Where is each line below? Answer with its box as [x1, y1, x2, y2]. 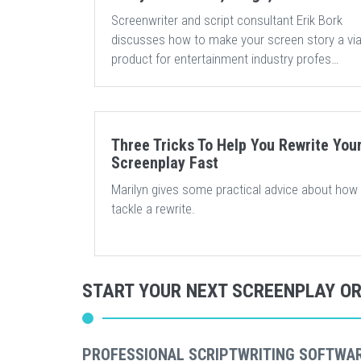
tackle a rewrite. [111, 201, 195, 217]
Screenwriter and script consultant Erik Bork [111, 12, 342, 28]
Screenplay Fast [111, 153, 218, 172]
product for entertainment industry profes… [111, 51, 339, 67]
